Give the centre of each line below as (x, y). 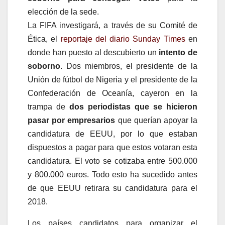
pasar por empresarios (73, 120)
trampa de (48, 106)
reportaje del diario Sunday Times (123, 39)
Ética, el (44, 39)
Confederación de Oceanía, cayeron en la (113, 93)
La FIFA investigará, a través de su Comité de (113, 25)
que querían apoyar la (157, 120)
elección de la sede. (63, 12)
